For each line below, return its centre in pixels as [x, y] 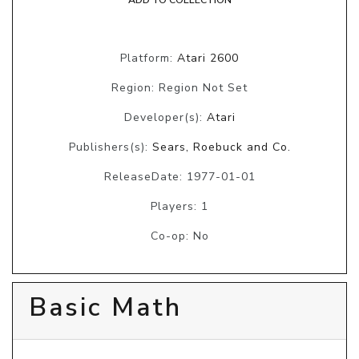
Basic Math [105, 307]
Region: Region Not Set [179, 87]
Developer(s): [165, 117]
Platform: [149, 58]
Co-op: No [179, 236]
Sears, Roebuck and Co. [221, 147]
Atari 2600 [208, 58]
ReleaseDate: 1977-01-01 [179, 176]
